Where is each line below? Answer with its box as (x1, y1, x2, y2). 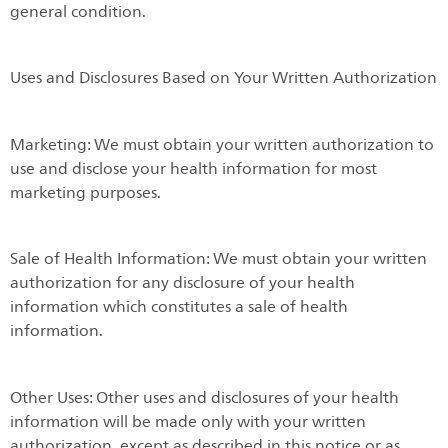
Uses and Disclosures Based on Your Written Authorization (10, 65, 437, 92)
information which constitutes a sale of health (10, 294, 348, 321)
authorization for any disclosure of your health (10, 270, 355, 297)
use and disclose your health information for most (10, 155, 377, 182)
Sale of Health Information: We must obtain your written (10, 246, 427, 273)
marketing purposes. (10, 179, 161, 206)
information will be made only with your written (10, 409, 366, 435)
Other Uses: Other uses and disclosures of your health (10, 385, 399, 411)
